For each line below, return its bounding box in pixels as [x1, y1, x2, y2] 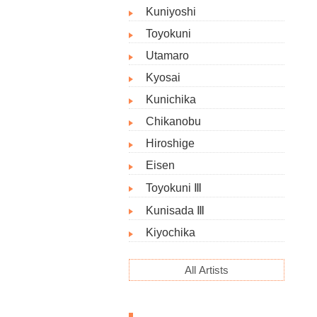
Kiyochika [146, 226, 195, 238]
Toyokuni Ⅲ [146, 182, 202, 194]
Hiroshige [146, 137, 195, 149]
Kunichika [146, 93, 196, 105]
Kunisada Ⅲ [146, 204, 204, 217]
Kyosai [146, 71, 180, 83]
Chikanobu [146, 115, 201, 127]
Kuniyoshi [146, 6, 196, 18]
